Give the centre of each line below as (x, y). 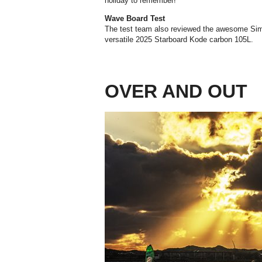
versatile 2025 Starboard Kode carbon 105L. (179, 39)
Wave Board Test (135, 18)
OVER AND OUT (176, 91)
